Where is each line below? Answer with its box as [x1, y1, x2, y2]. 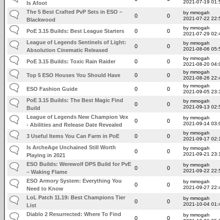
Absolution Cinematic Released [27, 47, 109, 53]
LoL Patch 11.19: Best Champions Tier [27, 194, 126, 200]
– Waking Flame [27, 168, 68, 175]
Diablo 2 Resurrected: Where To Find [27, 211, 122, 217]
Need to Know [27, 185, 64, 192]
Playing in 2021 [27, 152, 66, 158]
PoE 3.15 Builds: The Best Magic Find [27, 97, 124, 103]
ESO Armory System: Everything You [27, 177, 122, 184]
